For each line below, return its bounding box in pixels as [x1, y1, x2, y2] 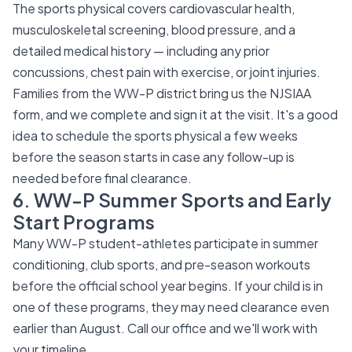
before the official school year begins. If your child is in [13, 277, 323, 294]
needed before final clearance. [13, 170, 192, 186]
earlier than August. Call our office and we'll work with [13, 320, 317, 336]
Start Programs [13, 210, 155, 233]
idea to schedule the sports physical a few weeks [13, 127, 298, 144]
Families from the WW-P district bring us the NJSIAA [13, 85, 311, 101]
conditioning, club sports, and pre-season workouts [13, 256, 310, 273]
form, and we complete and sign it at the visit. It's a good [13, 106, 338, 123]
